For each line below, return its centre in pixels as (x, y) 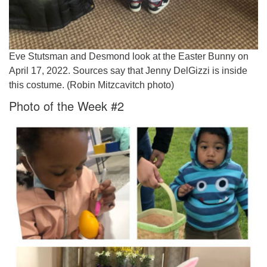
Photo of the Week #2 (66, 106)
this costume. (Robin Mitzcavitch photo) (91, 85)
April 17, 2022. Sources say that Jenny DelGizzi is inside (128, 71)
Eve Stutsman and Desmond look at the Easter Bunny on (129, 56)
